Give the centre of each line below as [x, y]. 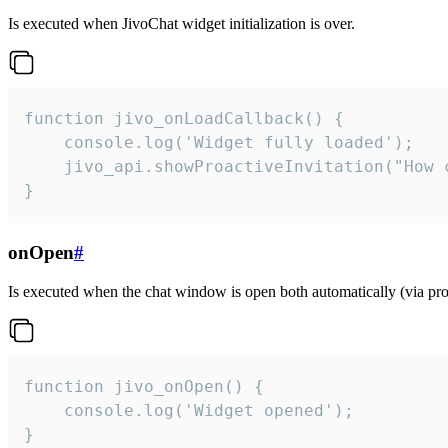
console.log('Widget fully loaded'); [219, 143]
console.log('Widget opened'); [189, 410]
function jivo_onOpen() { [144, 386]
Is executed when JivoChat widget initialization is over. [181, 24]
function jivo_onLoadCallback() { [184, 119]
